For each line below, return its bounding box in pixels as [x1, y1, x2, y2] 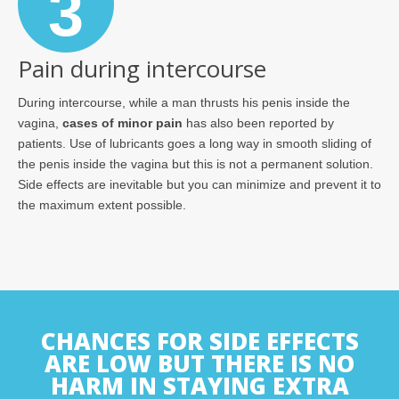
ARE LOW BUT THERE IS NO [45, 347, 354, 380]
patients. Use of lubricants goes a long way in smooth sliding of [18, 136, 371, 151]
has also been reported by [183, 116, 334, 131]
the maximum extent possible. [18, 198, 186, 213]
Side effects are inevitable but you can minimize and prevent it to [18, 177, 381, 192]
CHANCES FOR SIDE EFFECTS [40, 325, 359, 358]
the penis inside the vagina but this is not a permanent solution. [18, 157, 373, 172]
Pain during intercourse [18, 53, 266, 85]
